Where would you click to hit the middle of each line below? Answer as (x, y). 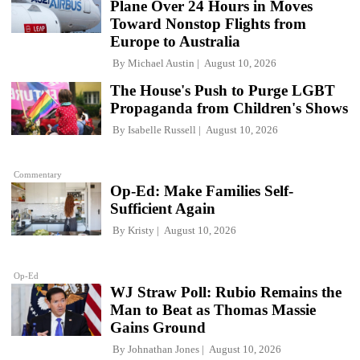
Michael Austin (161, 63)
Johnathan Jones (164, 349)
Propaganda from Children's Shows (229, 108)
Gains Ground (158, 327)
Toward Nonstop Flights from (208, 23)
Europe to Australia (175, 41)
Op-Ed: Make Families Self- (202, 191)
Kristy (141, 231)
